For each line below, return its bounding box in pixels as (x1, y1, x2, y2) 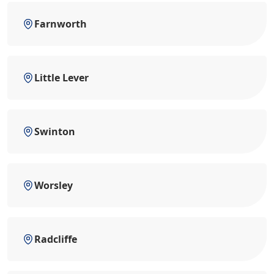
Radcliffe (34, 232, 77, 246)
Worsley (34, 179, 73, 192)
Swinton (34, 125, 75, 138)
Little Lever (34, 71, 89, 84)
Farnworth (34, 17, 87, 31)
